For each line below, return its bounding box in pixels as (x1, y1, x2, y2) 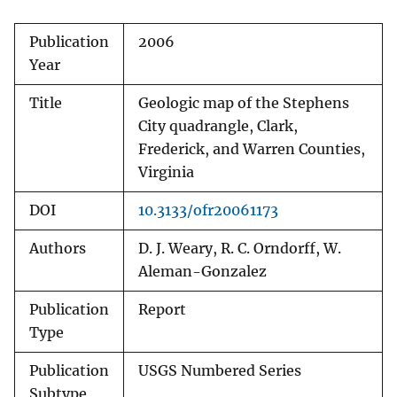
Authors (29, 240, 86, 258)
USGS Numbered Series (138, 362, 301, 380)
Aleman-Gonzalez (138, 263, 267, 281)
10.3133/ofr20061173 (138, 202, 278, 220)
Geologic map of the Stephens (138, 95, 349, 113)
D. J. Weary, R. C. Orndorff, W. (138, 240, 341, 258)
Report (138, 301, 186, 319)
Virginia (138, 164, 194, 182)
